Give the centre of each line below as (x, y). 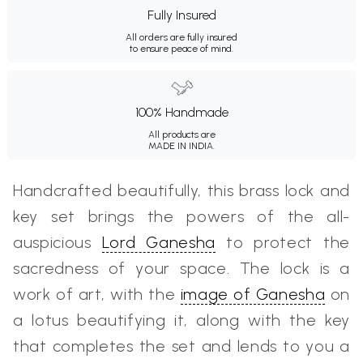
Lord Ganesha (158, 243)
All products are (181, 135)
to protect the (282, 243)
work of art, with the (97, 295)
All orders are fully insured (181, 38)
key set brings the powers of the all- (181, 217)
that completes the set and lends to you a (181, 346)
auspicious (58, 243)
